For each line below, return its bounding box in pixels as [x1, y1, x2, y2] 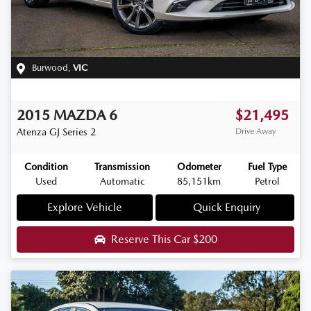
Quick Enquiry [192, 200, 260, 214]
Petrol [255, 175, 280, 187]
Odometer [176, 160, 221, 172]
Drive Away [235, 126, 276, 136]
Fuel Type [247, 160, 287, 172]
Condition [24, 160, 68, 172]
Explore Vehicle [47, 200, 122, 214]
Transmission [94, 160, 151, 172]
